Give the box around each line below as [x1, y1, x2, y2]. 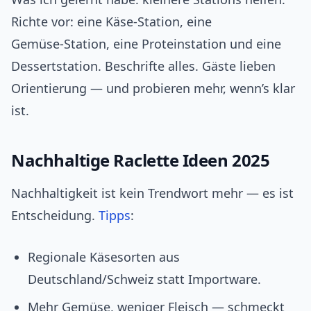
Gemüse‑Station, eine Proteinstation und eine [11, 35, 281, 53]
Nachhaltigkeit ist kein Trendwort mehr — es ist [11, 185, 294, 202]
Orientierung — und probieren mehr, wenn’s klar [11, 80, 295, 97]
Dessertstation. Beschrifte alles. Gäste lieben [11, 58, 276, 75]
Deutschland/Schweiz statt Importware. [28, 271, 261, 288]
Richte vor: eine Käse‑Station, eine [11, 13, 212, 31]
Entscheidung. [11, 207, 99, 224]
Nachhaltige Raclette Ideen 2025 [11, 149, 270, 172]
